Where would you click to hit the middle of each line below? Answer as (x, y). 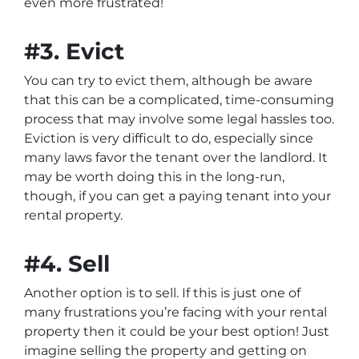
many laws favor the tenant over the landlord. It (176, 157)
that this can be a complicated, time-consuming (179, 99)
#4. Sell (67, 263)
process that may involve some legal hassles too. (179, 119)
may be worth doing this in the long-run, (154, 176)
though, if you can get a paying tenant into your (177, 196)
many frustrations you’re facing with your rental (175, 312)
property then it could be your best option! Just (177, 331)
